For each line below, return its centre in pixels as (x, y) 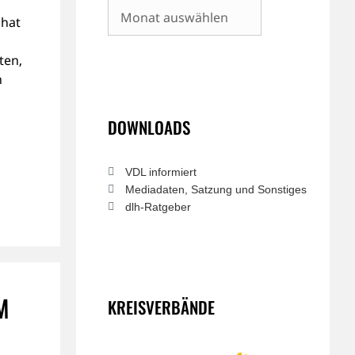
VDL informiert (161, 172)
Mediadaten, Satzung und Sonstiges (216, 189)
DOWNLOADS (149, 127)
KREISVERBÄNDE (161, 307)
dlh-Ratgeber (158, 207)
